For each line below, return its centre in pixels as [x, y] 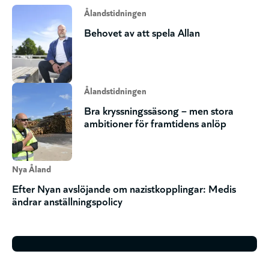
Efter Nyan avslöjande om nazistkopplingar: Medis [124, 188]
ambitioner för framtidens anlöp [155, 123]
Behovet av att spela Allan [142, 32]
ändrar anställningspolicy [67, 201]
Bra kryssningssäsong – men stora [159, 110]
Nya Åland [32, 169]
